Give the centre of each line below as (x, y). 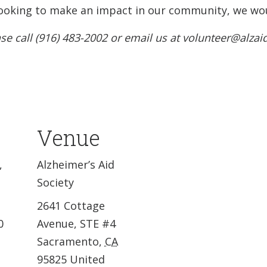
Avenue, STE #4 (76, 223)
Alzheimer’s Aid (75, 164)
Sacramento (68, 241)
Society (55, 182)
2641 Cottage (71, 205)
